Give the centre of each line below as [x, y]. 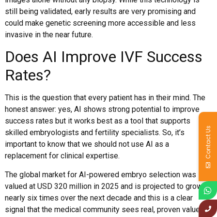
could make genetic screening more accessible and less [100, 23]
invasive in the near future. [49, 34]
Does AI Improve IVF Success [104, 57]
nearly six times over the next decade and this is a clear [99, 198]
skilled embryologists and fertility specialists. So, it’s [95, 133]
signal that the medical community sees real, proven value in [106, 209]
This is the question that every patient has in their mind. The [105, 98]
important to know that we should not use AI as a [87, 144]
